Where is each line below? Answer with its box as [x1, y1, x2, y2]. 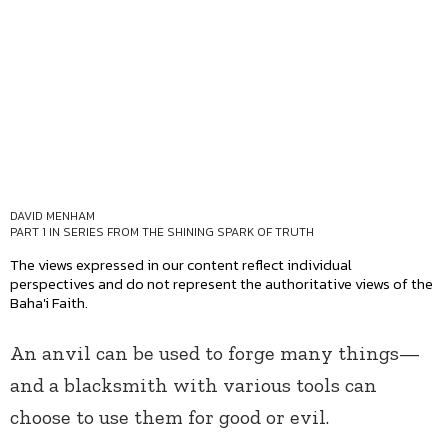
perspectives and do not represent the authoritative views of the [10, 272, 433, 296]
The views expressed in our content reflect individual [10, 253, 352, 277]
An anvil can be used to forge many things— [10, 341, 420, 366]
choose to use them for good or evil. [10, 405, 334, 430]
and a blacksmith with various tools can [10, 373, 377, 398]
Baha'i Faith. [10, 291, 88, 315]
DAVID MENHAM [10, 207, 95, 226]
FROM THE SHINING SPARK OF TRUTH [107, 223, 314, 242]
